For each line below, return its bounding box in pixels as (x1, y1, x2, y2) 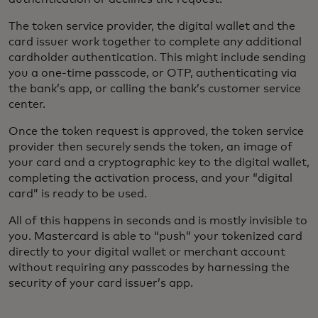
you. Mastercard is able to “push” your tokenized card (9, 230, 302, 242)
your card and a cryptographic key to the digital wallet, (9, 156, 309, 168)
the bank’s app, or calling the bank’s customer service (9, 82, 301, 94)
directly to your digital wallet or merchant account (9, 246, 285, 258)
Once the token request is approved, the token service (9, 125, 304, 137)
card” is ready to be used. (9, 187, 147, 199)
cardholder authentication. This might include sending (9, 51, 306, 63)
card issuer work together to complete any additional (9, 35, 302, 48)
